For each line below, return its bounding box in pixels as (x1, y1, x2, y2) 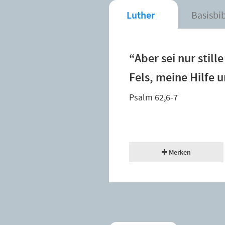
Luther (127, 9, 155, 22)
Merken (167, 148, 191, 157)
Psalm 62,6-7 (129, 91, 178, 103)
